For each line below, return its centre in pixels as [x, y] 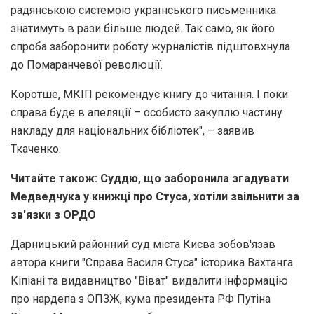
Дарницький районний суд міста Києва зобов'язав [143, 244]
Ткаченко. [36, 149]
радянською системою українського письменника [143, 10]
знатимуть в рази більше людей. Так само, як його [143, 28]
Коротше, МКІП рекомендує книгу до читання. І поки [149, 94]
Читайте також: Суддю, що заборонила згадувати [150, 178]
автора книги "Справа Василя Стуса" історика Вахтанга [152, 262]
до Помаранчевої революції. [87, 64]
